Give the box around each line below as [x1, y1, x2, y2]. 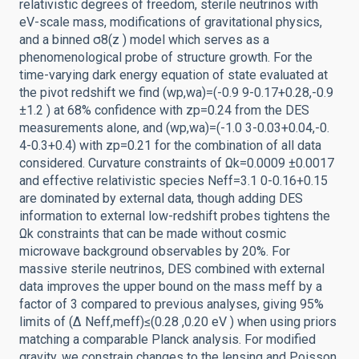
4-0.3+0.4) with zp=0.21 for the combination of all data [19, 138, 321, 153]
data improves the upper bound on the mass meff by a [19, 279, 322, 294]
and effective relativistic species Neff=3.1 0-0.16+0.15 [19, 173, 328, 188]
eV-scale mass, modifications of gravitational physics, [19, 14, 322, 30]
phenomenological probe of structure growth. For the [19, 50, 313, 65]
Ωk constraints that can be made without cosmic [19, 226, 286, 241]
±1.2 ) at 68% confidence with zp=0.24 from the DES [19, 103, 309, 118]
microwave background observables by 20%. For [19, 244, 290, 259]
